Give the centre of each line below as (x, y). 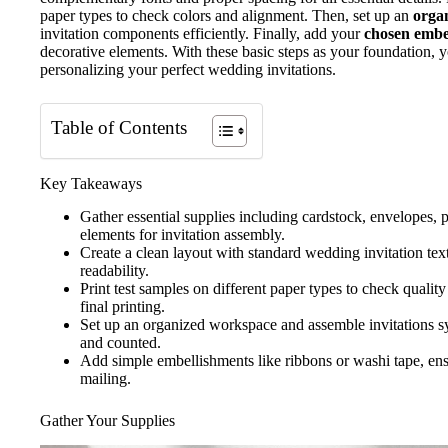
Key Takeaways (91, 183)
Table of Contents (119, 127)
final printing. (122, 306)
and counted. (120, 342)
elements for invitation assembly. (182, 234)
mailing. (105, 378)
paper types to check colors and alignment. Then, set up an (226, 15)
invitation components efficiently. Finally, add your (202, 33)
